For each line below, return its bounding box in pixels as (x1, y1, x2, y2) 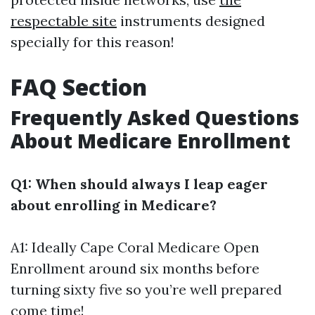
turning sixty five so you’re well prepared (11, 281, 282, 298)
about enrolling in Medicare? (11, 196, 217, 214)
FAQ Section (11, 72, 147, 102)
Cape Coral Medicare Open (80, 238, 259, 256)
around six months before (85, 259, 259, 277)
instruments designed (117, 12, 265, 30)
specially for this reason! (11, 33, 174, 51)
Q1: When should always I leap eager (11, 175, 268, 193)
